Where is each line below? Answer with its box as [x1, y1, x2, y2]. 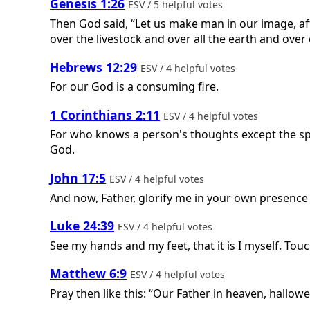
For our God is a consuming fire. [50, 79, 219, 95]
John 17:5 [50, 169, 106, 186]
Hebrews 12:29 [50, 58, 137, 75]
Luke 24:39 [50, 217, 114, 235]
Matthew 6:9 [50, 265, 127, 282]
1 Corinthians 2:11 [50, 106, 160, 123]
